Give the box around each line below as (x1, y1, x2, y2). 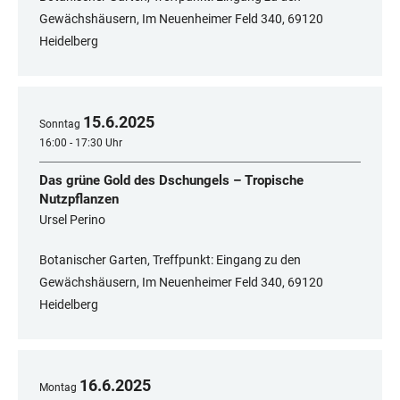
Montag (39, 381, 77, 395)
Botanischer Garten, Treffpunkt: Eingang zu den (39, 253, 301, 268)
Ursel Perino (39, 212, 105, 228)
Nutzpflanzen (39, 191, 119, 208)
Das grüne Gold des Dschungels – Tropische (39, 172, 304, 189)
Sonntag (39, 118, 80, 131)
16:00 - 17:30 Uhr (39, 137, 122, 150)
